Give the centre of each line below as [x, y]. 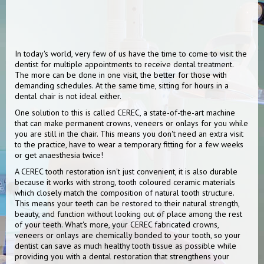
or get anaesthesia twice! [59, 155]
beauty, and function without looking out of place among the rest [128, 214]
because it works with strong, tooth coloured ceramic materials [125, 182]
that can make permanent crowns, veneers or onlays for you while [131, 123]
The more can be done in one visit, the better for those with [121, 75]
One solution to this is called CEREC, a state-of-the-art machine [125, 113]
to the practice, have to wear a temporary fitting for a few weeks [129, 144]
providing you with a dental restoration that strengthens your [122, 256]
